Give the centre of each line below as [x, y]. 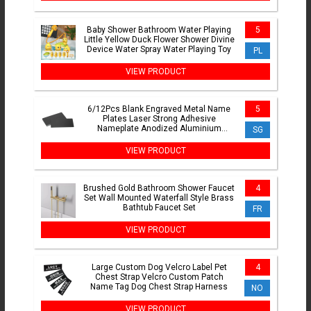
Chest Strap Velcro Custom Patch [159, 277]
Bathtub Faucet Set [159, 208]
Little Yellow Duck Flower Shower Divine [159, 40]
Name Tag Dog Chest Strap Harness [159, 287]
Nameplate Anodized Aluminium [159, 129]
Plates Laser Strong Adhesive [159, 119]
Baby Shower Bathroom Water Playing [159, 30]
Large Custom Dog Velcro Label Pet [159, 268]
